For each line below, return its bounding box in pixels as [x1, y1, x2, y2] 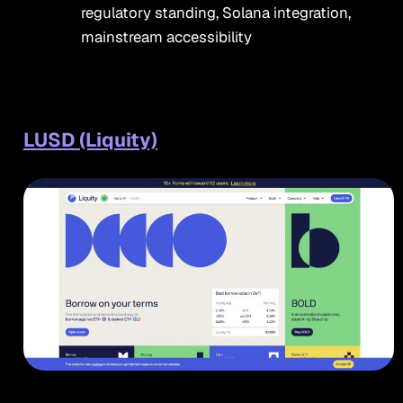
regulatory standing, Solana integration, [80, 3, 351, 23]
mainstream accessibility [80, 27, 252, 48]
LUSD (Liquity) [22, 127, 157, 153]
